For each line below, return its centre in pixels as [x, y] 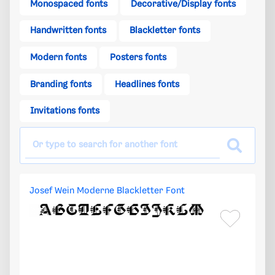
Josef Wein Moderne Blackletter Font [107, 191]
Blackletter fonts [165, 31]
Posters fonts [138, 58]
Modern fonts [58, 58]
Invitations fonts [65, 111]
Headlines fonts [147, 84]
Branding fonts [61, 84]
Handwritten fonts [68, 31]
